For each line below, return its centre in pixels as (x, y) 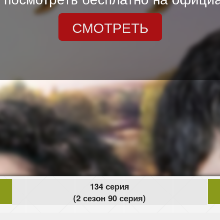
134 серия (110, 186)
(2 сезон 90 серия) (110, 198)
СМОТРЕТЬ (110, 27)
